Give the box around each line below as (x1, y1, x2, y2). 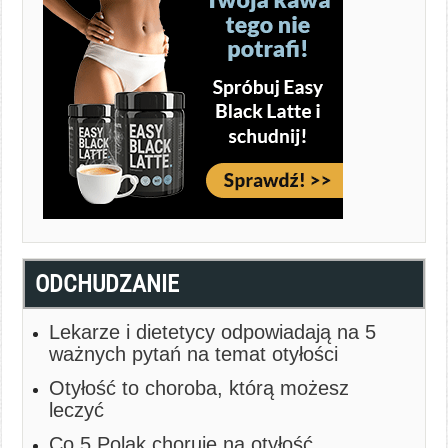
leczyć (49, 399, 105, 421)
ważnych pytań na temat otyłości (49, 343, 339, 365)
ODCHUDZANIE (35, 270, 180, 298)
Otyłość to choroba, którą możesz (49, 377, 350, 399)
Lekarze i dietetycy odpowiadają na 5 (49, 321, 377, 343)
